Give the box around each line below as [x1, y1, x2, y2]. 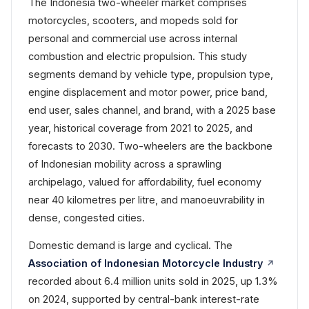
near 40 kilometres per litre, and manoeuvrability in [28, 194, 265, 206]
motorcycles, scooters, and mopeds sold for [28, 14, 238, 26]
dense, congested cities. [28, 212, 145, 223]
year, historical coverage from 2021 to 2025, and [28, 122, 252, 134]
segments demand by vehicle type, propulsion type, [28, 68, 273, 80]
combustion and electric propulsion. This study [28, 50, 247, 62]
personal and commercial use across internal [28, 32, 237, 44]
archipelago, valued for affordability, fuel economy [28, 176, 261, 188]
